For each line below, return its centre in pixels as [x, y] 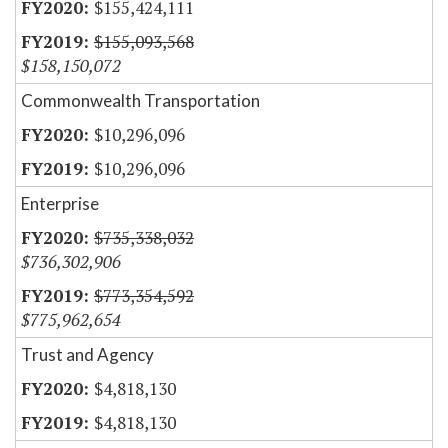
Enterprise [60, 204]
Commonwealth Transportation [140, 101]
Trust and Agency [87, 355]
